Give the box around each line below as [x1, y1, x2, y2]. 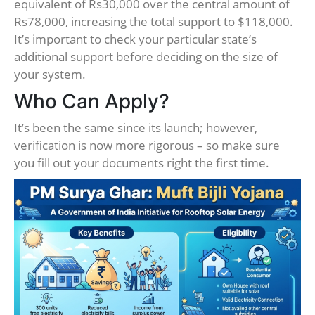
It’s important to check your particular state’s [14, 31, 257, 48]
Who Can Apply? [14, 89, 169, 114]
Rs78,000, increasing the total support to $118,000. [14, 13, 293, 30]
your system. [14, 66, 86, 83]
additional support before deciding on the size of [14, 49, 278, 65]
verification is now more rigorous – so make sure [14, 137, 280, 154]
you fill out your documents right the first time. [14, 155, 269, 172]
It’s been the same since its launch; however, [14, 120, 257, 136]
